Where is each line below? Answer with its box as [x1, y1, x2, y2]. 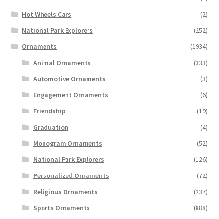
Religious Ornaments [33, 187, 98, 196]
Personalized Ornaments [33, 171, 109, 180]
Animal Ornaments [33, 58, 91, 67]
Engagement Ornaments [33, 90, 108, 99]
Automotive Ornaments [33, 74, 106, 83]
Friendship [33, 106, 66, 115]
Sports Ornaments [33, 203, 90, 212]
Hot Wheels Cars [22, 9, 72, 19]
